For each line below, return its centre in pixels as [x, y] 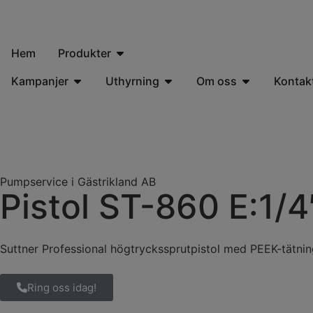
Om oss [217, 81]
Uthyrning [132, 81]
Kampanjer [40, 81]
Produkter [85, 53]
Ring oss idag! [62, 287]
